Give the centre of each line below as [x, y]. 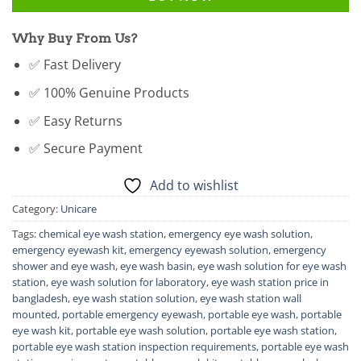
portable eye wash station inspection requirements [134, 346]
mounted [35, 314]
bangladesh [40, 298]
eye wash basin [156, 266]
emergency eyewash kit [68, 249]
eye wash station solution [134, 298]
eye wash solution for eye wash [272, 266]
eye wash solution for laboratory [129, 282]
